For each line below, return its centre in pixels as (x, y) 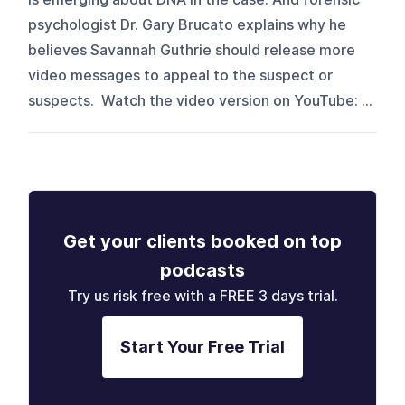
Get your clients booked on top (202, 241)
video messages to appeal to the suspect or (181, 75)
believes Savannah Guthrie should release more (192, 50)
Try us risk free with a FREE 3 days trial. (202, 296)
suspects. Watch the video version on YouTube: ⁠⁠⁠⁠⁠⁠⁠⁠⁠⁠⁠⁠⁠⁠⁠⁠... (201, 100)
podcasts (202, 270)
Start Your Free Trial (202, 346)
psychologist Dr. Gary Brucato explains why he (188, 24)
